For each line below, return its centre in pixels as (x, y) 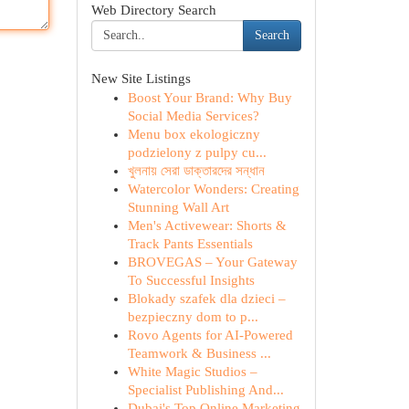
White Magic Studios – (192, 372)
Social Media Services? (193, 116)
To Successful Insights (191, 280)
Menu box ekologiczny (194, 134)
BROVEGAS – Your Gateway (212, 262)
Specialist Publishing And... (205, 390)
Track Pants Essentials (190, 244)
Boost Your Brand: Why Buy (210, 98)
